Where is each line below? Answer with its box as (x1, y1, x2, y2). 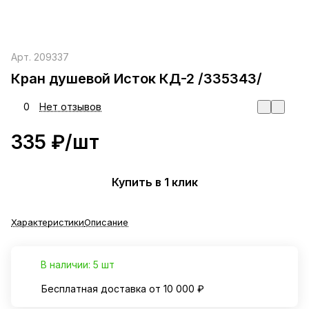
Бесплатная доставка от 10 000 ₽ (41, 283, 204, 295)
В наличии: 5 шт (41, 259, 114, 271)
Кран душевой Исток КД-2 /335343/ (11, 70, 262, 88)
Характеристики (11, 217, 84, 228)
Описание (84, 217, 128, 228)
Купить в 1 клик (111, 175, 198, 189)
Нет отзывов (39, 101, 101, 113)
